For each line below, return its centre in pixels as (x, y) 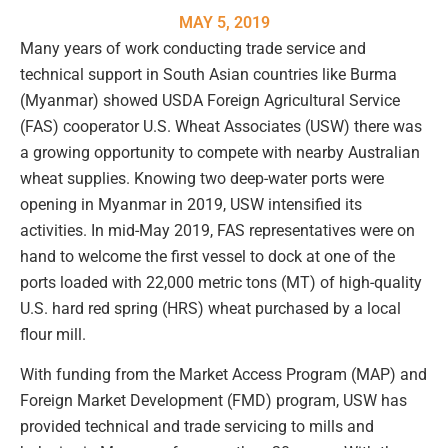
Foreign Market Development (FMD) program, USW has (213, 401)
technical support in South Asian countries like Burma (208, 74)
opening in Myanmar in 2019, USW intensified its (191, 204)
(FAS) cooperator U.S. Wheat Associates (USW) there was (221, 126)
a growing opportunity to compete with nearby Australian (220, 152)
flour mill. (53, 334)
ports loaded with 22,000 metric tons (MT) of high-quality (221, 282)
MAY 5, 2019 (224, 22)
